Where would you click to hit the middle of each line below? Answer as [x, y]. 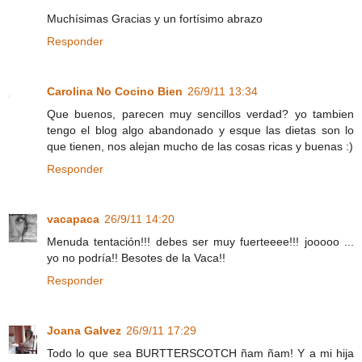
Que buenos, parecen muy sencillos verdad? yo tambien [200, 114]
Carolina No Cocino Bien [115, 91]
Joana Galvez [84, 330]
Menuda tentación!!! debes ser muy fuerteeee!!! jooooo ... [200, 241]
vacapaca [73, 219]
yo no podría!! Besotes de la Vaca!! [136, 257]
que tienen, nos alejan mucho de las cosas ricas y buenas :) [200, 146]
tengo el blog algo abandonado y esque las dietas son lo [200, 130]
